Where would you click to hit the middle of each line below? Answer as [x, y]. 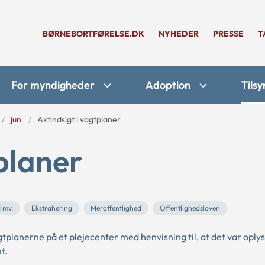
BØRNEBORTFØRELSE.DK [93, 34]
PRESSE [228, 34]
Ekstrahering [52, 208]
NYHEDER [179, 34]
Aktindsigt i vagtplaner [79, 119]
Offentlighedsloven [190, 208]
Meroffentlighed [116, 208]
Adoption [168, 85]
